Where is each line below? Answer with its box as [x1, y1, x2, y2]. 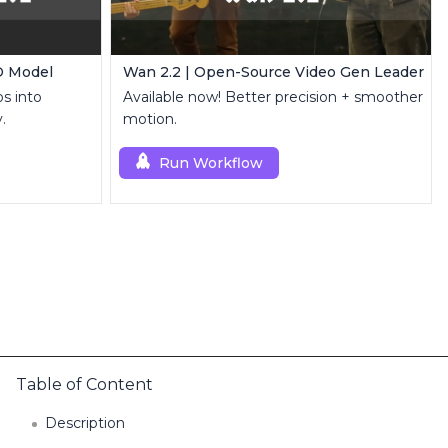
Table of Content [16, 375, 153, 394]
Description [45, 414, 125, 432]
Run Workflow [159, 154, 263, 172]
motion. [123, 110, 177, 128]
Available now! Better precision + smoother [123, 88, 423, 106]
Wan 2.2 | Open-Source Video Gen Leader [123, 63, 424, 81]
